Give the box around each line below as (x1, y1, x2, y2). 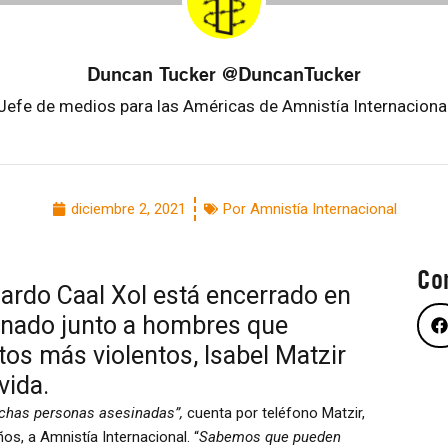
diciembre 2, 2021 (70, 199, 186, 218)
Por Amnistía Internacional (222, 199, 397, 218)
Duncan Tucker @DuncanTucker (87, 61, 361, 87)
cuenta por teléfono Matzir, (183, 403, 365, 422)
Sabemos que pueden (199, 427, 341, 446)
